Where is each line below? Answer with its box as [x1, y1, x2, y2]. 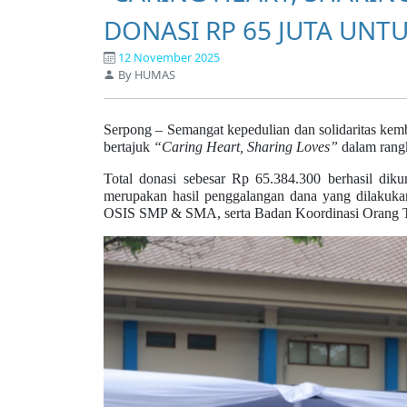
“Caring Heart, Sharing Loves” [154, 139, 338, 155]
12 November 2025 [118, 49, 220, 66]
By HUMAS [115, 66, 175, 84]
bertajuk [104, 139, 154, 155]
